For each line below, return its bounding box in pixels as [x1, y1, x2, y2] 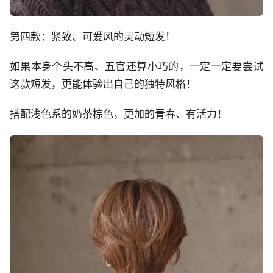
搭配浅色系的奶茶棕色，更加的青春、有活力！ [10, 107, 227, 120]
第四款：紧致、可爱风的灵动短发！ [10, 30, 175, 43]
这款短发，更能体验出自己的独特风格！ [10, 77, 196, 90]
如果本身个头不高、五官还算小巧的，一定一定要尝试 [10, 60, 263, 73]
